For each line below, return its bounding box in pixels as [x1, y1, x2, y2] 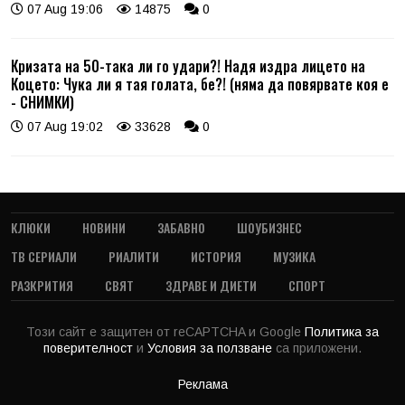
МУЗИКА [273, 247, 316, 266]
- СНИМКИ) [11, 91, 74, 113]
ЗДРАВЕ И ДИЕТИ [165, 276, 257, 295]
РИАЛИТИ [108, 247, 159, 266]
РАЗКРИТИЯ [11, 276, 73, 295]
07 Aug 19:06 [24, 2, 103, 16]
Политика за [305, 325, 379, 339]
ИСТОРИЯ [191, 247, 241, 266]
